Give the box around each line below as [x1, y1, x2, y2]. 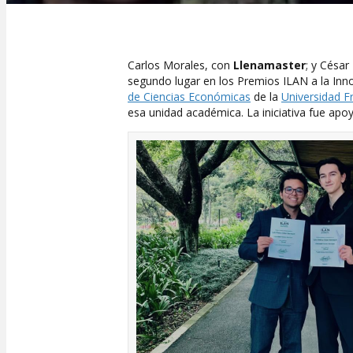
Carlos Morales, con [128, 58, 233, 72]
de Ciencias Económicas [128, 89, 251, 104]
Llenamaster [233, 58, 306, 72]
